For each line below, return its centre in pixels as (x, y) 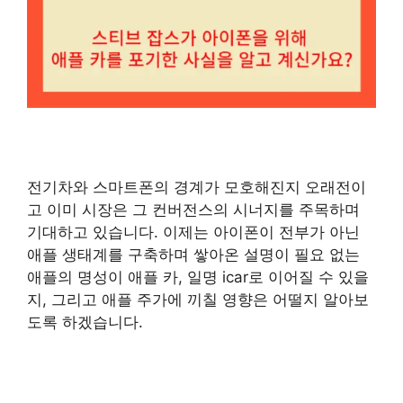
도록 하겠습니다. (85, 322)
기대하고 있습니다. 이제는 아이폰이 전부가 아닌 (193, 233)
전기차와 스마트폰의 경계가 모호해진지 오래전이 (197, 188)
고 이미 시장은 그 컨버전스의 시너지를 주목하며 (193, 210)
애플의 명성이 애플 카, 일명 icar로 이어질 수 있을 (198, 278)
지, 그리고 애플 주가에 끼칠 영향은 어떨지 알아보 (198, 300)
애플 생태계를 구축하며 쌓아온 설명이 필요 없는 (193, 255)
